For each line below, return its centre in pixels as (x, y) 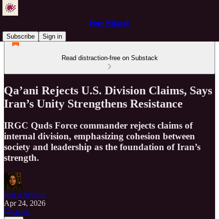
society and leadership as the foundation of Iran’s (102, 147)
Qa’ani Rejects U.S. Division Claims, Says (108, 90)
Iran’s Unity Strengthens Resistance (93, 103)
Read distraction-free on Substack (109, 58)
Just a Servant (25, 194)
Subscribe (21, 36)
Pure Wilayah (109, 23)
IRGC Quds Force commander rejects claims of (98, 125)
